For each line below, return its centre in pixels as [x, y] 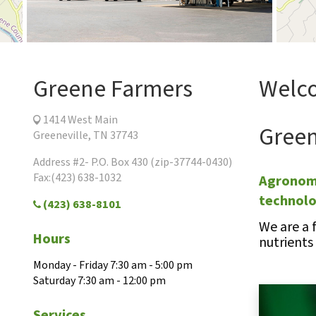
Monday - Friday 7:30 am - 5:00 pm [113, 265]
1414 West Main [79, 120]
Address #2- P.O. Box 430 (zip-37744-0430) [133, 162]
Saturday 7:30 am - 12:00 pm [99, 281]
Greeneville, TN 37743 [86, 135]
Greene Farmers [113, 89]
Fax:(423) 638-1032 [77, 178]
